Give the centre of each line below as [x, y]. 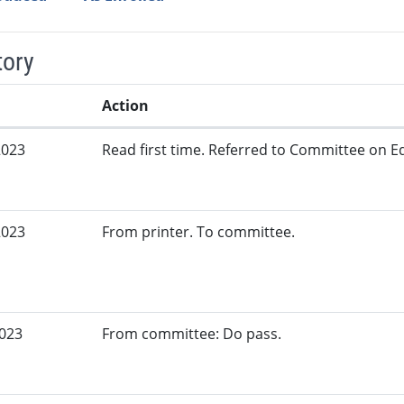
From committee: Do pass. [192, 334]
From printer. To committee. [199, 232]
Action [126, 106]
